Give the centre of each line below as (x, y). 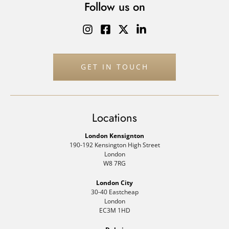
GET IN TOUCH (114, 67)
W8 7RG (114, 163)
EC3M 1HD (114, 210)
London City (114, 182)
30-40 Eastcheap (114, 192)
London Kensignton (114, 135)
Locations (114, 118)
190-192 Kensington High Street (114, 145)
